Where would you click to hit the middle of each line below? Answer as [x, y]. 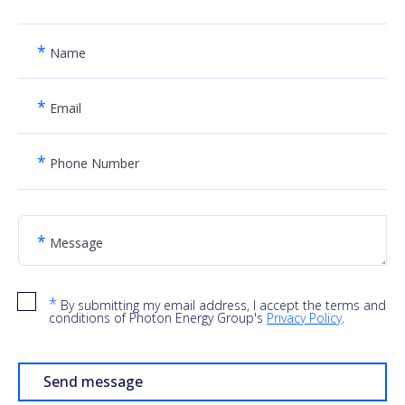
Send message [93, 381]
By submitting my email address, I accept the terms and [221, 305]
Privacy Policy [304, 317]
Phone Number [93, 163]
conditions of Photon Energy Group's [158, 317]
